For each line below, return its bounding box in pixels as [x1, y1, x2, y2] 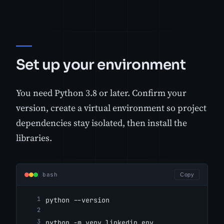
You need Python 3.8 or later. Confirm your [16, 86, 186, 99]
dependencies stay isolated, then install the [16, 116, 187, 129]
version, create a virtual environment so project [16, 101, 206, 114]
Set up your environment [16, 55, 186, 73]
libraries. [16, 131, 52, 144]
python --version [45, 195, 109, 205]
